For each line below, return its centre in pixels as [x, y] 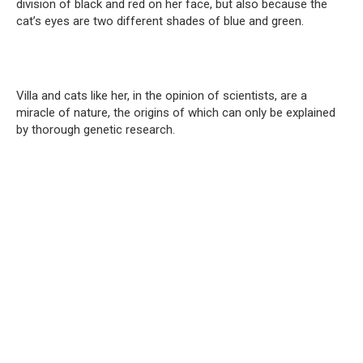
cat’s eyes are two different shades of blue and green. [160, 21]
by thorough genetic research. [96, 130]
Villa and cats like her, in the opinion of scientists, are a [162, 96]
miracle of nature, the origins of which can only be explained [176, 113]
